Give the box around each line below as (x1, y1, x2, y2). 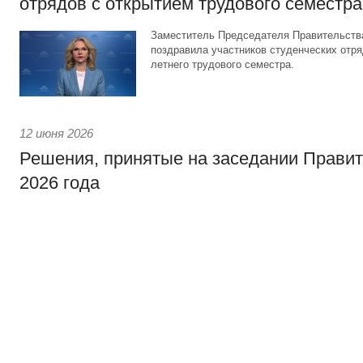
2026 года (19, 173, 100, 193)
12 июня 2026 (19, 126, 93, 140)
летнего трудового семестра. (151, 58, 294, 70)
